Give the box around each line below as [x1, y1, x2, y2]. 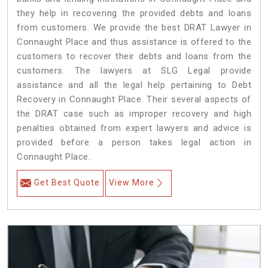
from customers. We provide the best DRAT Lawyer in [17, 22, 251, 33]
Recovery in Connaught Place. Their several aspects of [17, 94, 251, 105]
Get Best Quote [34, 178, 100, 188]
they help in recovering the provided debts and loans [17, 8, 251, 19]
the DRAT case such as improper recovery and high [17, 108, 251, 120]
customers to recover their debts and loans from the [17, 51, 251, 62]
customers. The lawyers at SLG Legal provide [17, 65, 251, 77]
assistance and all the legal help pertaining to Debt [17, 80, 251, 91]
